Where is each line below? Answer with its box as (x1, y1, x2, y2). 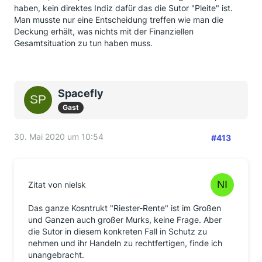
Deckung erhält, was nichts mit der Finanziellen (14, 26, 194, 36)
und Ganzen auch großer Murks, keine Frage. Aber (28, 215, 222, 225)
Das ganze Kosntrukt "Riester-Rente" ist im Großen (28, 203, 221, 213)
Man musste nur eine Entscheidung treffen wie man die (14, 15, 223, 25)
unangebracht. (28, 250, 84, 260)
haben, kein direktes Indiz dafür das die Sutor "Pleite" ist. (14, 3, 233, 13)
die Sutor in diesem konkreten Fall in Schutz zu (28, 226, 207, 236)
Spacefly (58, 87, 104, 99)
